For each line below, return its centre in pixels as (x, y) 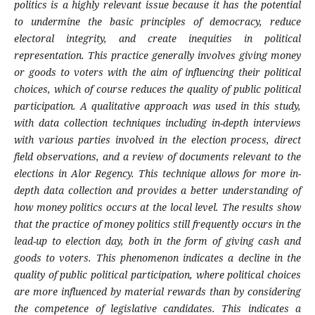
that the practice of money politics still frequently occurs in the (157, 224)
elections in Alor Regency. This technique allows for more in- (157, 174)
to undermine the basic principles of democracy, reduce (157, 22)
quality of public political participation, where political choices (157, 275)
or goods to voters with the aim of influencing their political (157, 72)
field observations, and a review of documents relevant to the (157, 157)
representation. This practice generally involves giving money (157, 56)
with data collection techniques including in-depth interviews (157, 123)
